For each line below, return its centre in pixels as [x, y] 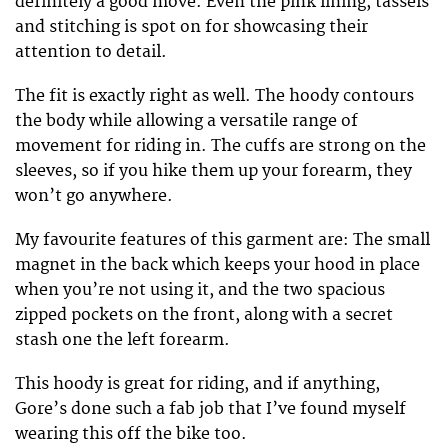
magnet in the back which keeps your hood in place [217, 265]
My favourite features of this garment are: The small [222, 240]
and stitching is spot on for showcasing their [191, 26]
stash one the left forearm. [122, 340]
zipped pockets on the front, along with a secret [204, 315]
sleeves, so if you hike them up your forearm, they [213, 170]
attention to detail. [91, 51]
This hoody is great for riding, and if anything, [197, 384]
